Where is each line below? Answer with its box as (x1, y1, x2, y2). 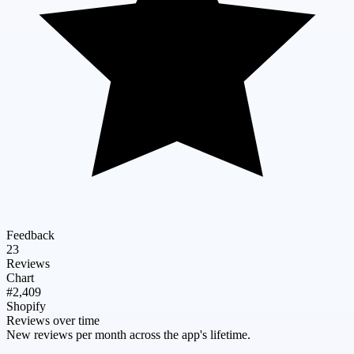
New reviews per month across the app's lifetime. (6, 327, 250, 341)
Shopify (6, 299, 46, 313)
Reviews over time (6, 313, 100, 327)
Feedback (6, 228, 55, 242)
